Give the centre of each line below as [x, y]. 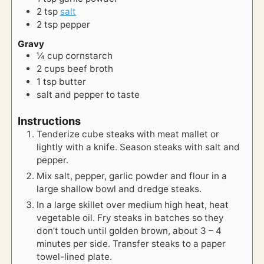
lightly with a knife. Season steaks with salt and [138, 147]
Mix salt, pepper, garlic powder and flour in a [132, 176]
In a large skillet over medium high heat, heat [133, 205]
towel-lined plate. [75, 257]
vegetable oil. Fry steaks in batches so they [131, 218]
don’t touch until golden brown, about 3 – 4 [129, 231]
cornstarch [89, 56]
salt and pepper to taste [88, 95]
